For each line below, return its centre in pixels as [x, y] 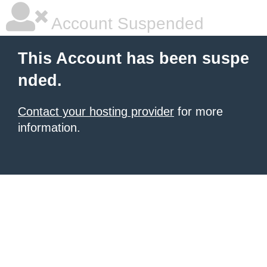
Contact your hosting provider [96, 111]
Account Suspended [126, 24]
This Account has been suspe [133, 58]
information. [49, 128]
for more [198, 111]
